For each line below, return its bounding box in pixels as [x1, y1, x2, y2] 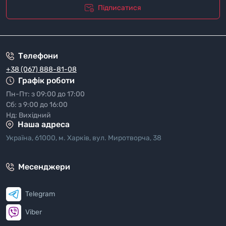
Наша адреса [18, 119, 70, 129]
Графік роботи [18, 75, 75, 85]
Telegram [25, 189, 55, 198]
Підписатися [98, 3, 141, 12]
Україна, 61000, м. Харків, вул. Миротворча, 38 [6, 133, 161, 142]
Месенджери [18, 161, 70, 172]
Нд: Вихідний [6, 110, 51, 120]
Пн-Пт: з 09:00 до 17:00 [6, 89, 85, 98]
